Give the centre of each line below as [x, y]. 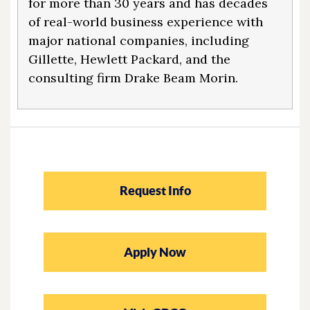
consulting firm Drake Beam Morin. [135, 77]
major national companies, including [139, 40]
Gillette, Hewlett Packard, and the [129, 59]
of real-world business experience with [146, 21]
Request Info [155, 191]
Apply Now [155, 252]
